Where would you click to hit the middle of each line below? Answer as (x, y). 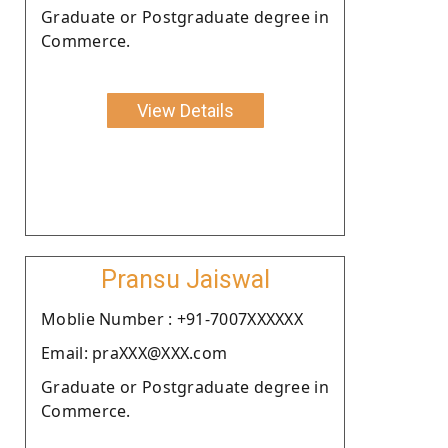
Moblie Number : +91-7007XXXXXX (172, 318)
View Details (185, 110)
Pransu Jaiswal (185, 279)
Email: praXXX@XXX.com (134, 352)
